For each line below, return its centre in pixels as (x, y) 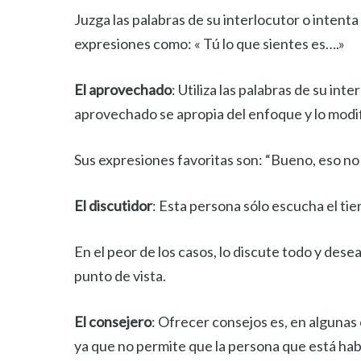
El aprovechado (123, 89)
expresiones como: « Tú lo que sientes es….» (210, 44)
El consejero (113, 322)
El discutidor (113, 205)
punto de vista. (120, 276)
